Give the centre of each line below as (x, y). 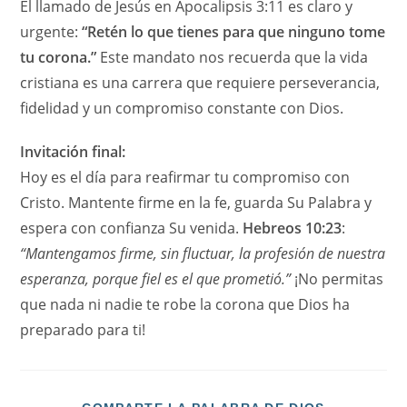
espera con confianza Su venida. (132, 228)
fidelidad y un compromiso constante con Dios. (182, 109)
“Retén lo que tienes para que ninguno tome (234, 32)
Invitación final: (73, 152)
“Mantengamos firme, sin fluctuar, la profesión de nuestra (203, 254)
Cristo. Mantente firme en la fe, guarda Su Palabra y (196, 203)
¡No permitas (338, 279)
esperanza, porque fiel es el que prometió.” (156, 279)
